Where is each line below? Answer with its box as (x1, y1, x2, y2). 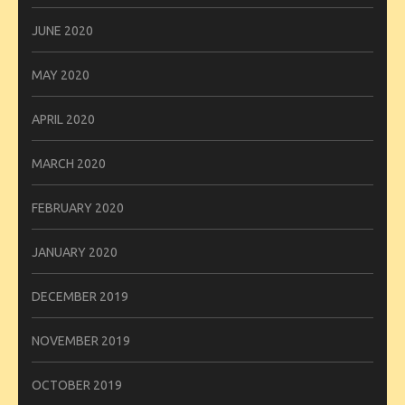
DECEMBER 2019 (32, 288, 128, 304)
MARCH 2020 (32, 155, 106, 171)
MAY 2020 (32, 67, 89, 82)
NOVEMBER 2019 (32, 333, 130, 348)
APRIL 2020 (32, 111, 95, 127)
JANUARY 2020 (32, 244, 118, 259)
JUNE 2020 (32, 23, 93, 38)
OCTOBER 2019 (32, 377, 122, 392)
